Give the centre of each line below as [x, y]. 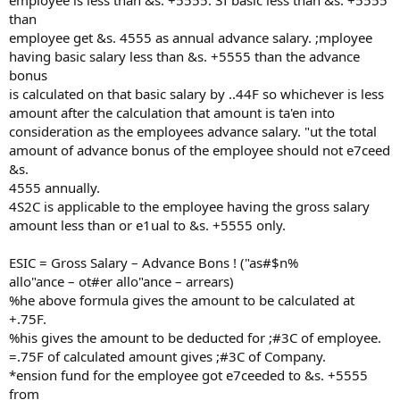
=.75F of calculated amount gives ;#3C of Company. [167, 356]
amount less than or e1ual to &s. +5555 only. [147, 225]
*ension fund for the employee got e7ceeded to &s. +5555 [188, 375]
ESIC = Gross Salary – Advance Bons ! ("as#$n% [154, 262]
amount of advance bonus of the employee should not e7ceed [200, 150]
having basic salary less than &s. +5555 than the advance [184, 56]
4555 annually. [54, 187]
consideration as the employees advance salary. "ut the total [193, 131]
